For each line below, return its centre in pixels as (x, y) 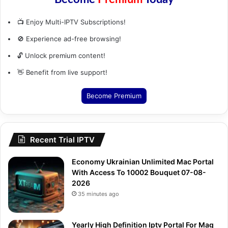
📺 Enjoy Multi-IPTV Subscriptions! (72, 22)
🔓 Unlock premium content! (61, 55)
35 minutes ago (98, 194)
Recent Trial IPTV (62, 139)
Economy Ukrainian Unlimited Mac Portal (143, 161)
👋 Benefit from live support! (62, 72)
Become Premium (114, 95)
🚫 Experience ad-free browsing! (69, 38)
